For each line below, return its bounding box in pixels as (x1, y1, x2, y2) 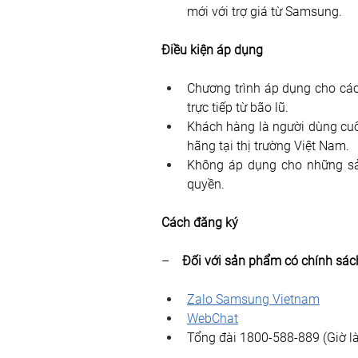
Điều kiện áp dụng (161, 42, 263, 58)
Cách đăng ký (161, 215, 238, 231)
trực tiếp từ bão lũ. (187, 100, 288, 116)
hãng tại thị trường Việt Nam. (187, 138, 349, 154)
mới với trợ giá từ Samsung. (187, 4, 342, 20)
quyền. (187, 177, 225, 193)
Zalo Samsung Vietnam (187, 292, 320, 308)
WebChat (187, 311, 238, 327)
